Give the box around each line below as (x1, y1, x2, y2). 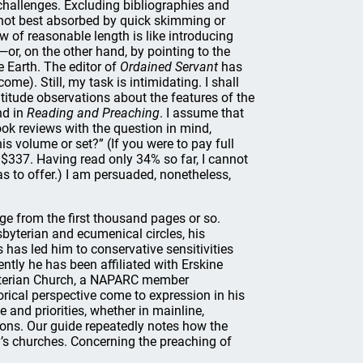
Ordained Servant (120, 59, 218, 75)
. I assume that (160, 105, 244, 121)
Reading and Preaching (27, 105, 160, 121)
